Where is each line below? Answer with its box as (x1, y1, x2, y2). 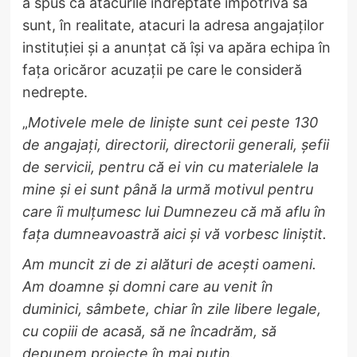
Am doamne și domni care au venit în (22, 277, 273, 295)
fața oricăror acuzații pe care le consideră (22, 61, 302, 78)
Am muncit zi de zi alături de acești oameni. (22, 255, 316, 273)
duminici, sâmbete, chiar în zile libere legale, (22, 300, 321, 317)
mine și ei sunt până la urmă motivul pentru (22, 180, 313, 198)
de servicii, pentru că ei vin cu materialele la (22, 158, 319, 175)
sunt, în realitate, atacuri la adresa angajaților (22, 16, 324, 33)
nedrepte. (22, 83, 88, 100)
